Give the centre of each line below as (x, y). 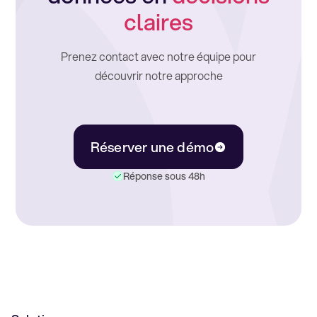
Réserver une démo (152, 146)
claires (158, 22)
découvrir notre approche (158, 75)
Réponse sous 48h (164, 177)
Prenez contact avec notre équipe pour (158, 56)
